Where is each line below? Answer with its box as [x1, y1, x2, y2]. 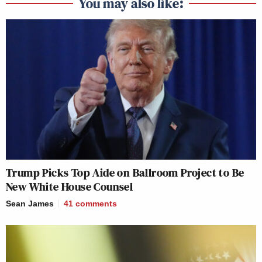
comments [75, 199, 117, 209]
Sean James [6, 199, 54, 209]
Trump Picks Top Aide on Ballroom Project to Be [6, 164, 244, 181]
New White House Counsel [6, 178, 133, 195]
